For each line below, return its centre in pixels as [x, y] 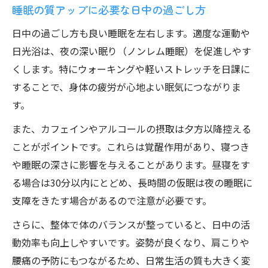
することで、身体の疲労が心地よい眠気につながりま [127, 87]
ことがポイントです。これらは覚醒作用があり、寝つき [131, 147]
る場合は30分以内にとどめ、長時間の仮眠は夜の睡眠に [132, 182]
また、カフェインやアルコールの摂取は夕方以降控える [132, 129]
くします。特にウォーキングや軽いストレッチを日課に [131, 69]
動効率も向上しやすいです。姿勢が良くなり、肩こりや [131, 242]
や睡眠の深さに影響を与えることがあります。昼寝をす [131, 165]
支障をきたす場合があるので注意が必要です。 [112, 200]
